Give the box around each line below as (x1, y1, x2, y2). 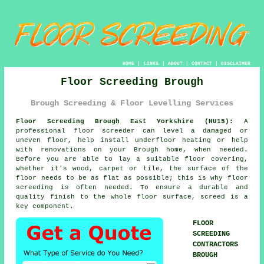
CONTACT (191, 61, 212, 67)
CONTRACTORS (193, 240, 239, 249)
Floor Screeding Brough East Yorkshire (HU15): (16, 117, 233, 125)
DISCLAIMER (220, 61, 250, 67)
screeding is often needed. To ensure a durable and (16, 183, 248, 191)
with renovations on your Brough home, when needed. (16, 146, 248, 153)
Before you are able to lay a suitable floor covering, (16, 155, 248, 163)
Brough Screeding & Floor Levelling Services (31, 98, 233, 108)
